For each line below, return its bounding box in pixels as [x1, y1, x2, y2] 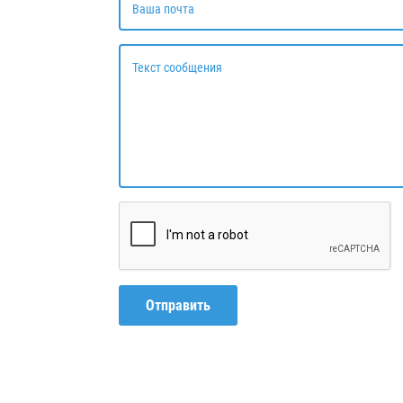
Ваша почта [132, 2, 194, 16]
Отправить [146, 296, 210, 314]
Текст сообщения [132, 60, 222, 75]
